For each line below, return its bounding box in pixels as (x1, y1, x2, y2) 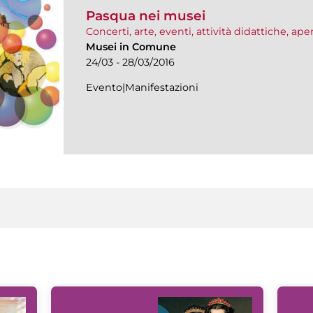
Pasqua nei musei (86, 8, 205, 24)
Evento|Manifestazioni (86, 81, 198, 94)
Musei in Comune (86, 41, 176, 54)
